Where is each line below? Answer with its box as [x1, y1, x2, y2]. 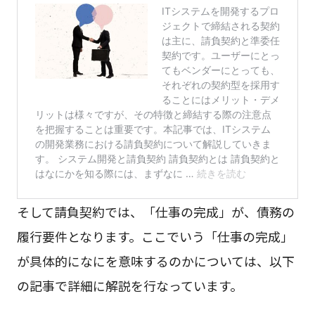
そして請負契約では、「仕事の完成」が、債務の [16, 202, 295, 221]
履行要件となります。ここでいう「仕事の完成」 [16, 226, 293, 245]
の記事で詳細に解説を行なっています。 [16, 276, 243, 295]
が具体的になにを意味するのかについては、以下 [16, 251, 295, 270]
